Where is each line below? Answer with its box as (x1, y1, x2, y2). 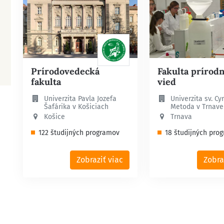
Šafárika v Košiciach (43, 102, 108, 111)
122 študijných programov (38, 128, 119, 137)
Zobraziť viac (76, 154, 123, 164)
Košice (43, 112, 65, 121)
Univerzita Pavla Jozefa (43, 94, 116, 103)
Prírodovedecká (30, 65, 99, 77)
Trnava (170, 112, 192, 121)
